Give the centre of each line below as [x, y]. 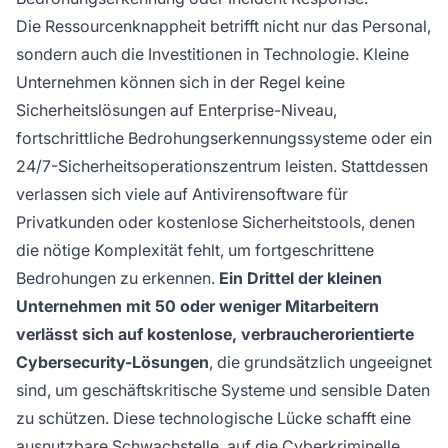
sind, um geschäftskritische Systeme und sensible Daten [223, 389]
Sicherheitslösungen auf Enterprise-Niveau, [176, 109]
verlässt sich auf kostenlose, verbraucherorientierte [215, 333]
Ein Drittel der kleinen [300, 277]
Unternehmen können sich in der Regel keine [180, 81]
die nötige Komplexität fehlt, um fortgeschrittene [195, 249]
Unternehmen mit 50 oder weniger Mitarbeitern [197, 305]
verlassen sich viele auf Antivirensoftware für [182, 193]
